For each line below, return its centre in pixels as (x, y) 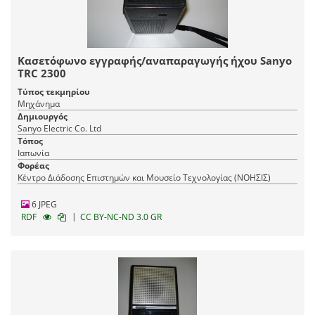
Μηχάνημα (39, 103)
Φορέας (33, 165)
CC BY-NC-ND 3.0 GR (121, 217)
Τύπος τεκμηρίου (54, 91)
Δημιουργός (43, 116)
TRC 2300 (42, 73)
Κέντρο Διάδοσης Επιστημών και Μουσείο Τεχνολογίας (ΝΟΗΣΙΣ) (144, 177)
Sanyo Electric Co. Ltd (59, 128)
